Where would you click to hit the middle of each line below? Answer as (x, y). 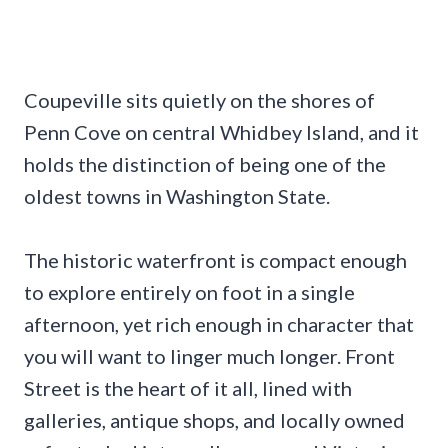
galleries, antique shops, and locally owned (214, 419)
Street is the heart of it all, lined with (188, 387)
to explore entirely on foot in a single (189, 291)
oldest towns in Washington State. (177, 195)
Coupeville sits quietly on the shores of (199, 99)
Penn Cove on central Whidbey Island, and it (221, 131)
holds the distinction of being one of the (205, 163)
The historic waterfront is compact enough (215, 259)
